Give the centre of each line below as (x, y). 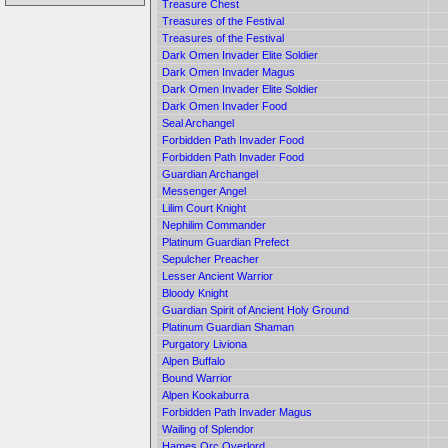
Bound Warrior (197, 378)
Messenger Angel (204, 191)
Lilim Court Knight (204, 208)
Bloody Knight (195, 293)
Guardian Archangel (210, 174)
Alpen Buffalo (193, 361)
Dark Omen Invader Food (224, 106)
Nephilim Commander (214, 225)
